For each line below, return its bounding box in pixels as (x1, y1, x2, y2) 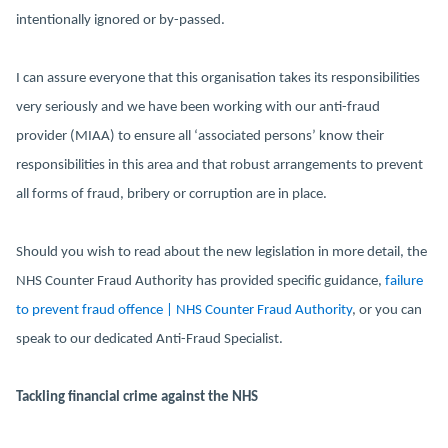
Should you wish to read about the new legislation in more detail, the (16, 245, 427, 260)
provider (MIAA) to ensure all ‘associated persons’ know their (16, 129, 384, 144)
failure (385, 274, 423, 289)
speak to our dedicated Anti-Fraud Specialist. (16, 332, 283, 347)
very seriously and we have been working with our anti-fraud (16, 100, 380, 115)
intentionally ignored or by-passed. (16, 13, 225, 28)
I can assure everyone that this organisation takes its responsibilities (16, 71, 420, 86)
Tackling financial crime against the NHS (16, 390, 258, 405)
